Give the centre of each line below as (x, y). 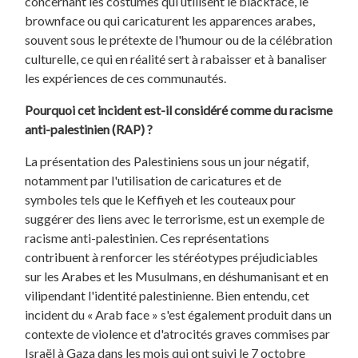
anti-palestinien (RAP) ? (89, 129)
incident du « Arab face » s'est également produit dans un (179, 314)
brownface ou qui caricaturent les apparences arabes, (170, 20)
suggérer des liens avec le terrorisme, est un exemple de (175, 218)
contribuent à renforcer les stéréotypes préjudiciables (172, 257)
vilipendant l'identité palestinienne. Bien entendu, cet (167, 295)
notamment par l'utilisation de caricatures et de (153, 180)
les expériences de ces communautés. (126, 78)
